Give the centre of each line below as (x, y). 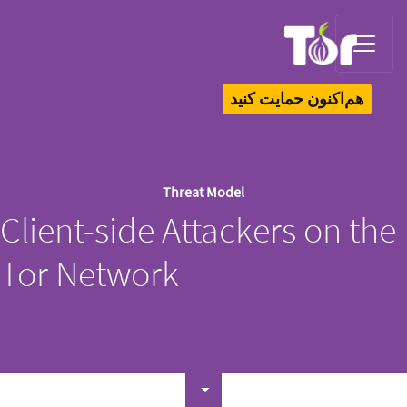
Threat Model (203, 191)
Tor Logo (338, 71)
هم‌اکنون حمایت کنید (297, 98)
